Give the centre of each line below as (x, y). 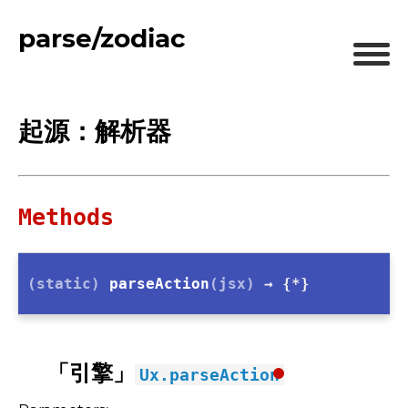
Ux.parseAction (209, 375)
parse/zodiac (102, 38)
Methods (66, 217)
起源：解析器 (95, 132)
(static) (68, 284)
